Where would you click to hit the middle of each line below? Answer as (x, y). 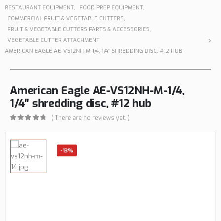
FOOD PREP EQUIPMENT (111, 8)
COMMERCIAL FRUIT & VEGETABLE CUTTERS (66, 19)
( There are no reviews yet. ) (91, 118)
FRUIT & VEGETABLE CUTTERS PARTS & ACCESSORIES (78, 30)
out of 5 (27, 126)
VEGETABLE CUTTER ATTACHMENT (54, 40)
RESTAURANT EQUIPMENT (39, 8)
